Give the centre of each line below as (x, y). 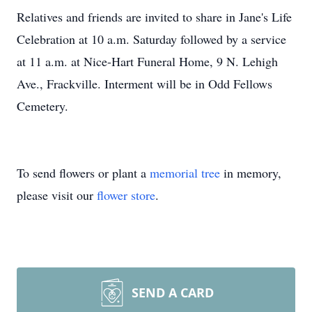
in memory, (251, 173)
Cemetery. (42, 106)
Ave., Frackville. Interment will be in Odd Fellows (145, 84)
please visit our (57, 195)
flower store (126, 195)
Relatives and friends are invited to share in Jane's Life (154, 17)
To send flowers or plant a (83, 173)
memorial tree (185, 173)
